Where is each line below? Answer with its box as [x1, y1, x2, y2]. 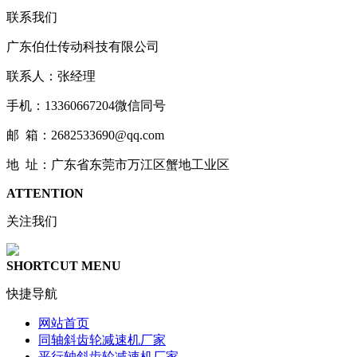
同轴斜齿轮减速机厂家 [38, 332, 166, 347]
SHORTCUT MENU [6, 258, 121, 273]
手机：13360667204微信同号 [6, 98, 166, 112]
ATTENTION [6, 186, 84, 200]
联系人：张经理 [6, 69, 96, 83]
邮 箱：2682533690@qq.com [6, 127, 164, 142]
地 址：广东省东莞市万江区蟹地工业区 [6, 157, 229, 171]
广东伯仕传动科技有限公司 [6, 39, 159, 53]
